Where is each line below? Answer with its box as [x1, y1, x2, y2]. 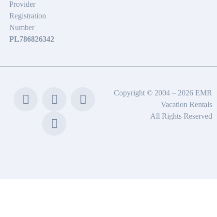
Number [9, 23, 35, 32]
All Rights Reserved [150, 112, 212, 121]
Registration [9, 12, 46, 20]
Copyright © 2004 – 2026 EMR [114, 89, 212, 97]
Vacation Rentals [161, 100, 212, 109]
